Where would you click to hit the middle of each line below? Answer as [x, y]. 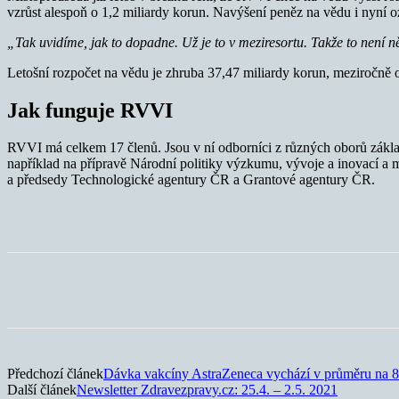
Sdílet [89, 290]
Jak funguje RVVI [90, 110]
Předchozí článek [55, 374]
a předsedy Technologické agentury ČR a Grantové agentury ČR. [191, 180]
